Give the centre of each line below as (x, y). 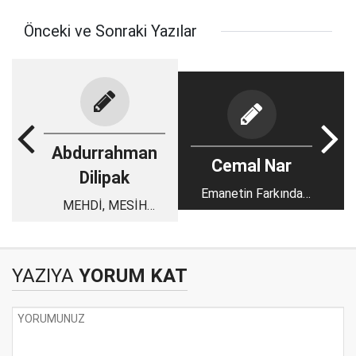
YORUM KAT (131, 276)
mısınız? (252, 212)
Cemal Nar (252, 165)
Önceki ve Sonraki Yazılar (110, 31)
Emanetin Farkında (252, 193)
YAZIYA (43, 276)
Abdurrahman (104, 153)
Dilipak (104, 178)
